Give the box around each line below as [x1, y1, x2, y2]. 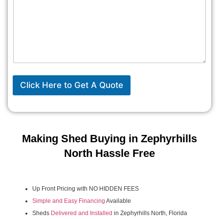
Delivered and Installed [51, 209, 112, 217]
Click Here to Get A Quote [20, 80, 123, 90]
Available [105, 197, 131, 204]
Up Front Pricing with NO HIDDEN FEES [32, 185, 139, 192]
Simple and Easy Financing [32, 197, 105, 204]
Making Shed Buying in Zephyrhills [22, 132, 197, 145]
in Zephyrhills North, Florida [112, 209, 187, 217]
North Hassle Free [64, 147, 155, 159]
